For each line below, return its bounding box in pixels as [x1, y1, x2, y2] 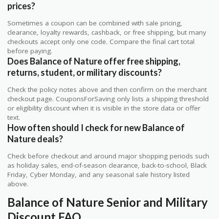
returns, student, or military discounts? [7, 66, 162, 78]
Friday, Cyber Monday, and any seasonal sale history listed [7, 170, 190, 179]
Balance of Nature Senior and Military [7, 195, 208, 210]
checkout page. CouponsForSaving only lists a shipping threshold [7, 94, 209, 103]
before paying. [7, 46, 52, 55]
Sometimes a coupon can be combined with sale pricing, [7, 18, 182, 27]
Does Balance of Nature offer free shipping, [7, 55, 180, 66]
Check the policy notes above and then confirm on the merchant [7, 85, 207, 94]
